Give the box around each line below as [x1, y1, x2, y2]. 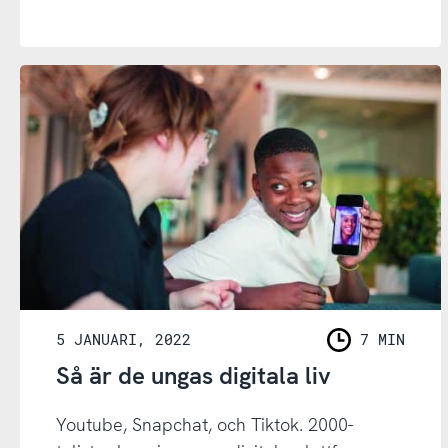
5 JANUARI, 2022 [55, 329, 191, 350]
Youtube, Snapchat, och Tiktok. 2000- [55, 412, 353, 436]
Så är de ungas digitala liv [55, 359, 331, 391]
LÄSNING [330, 341, 394, 362]
